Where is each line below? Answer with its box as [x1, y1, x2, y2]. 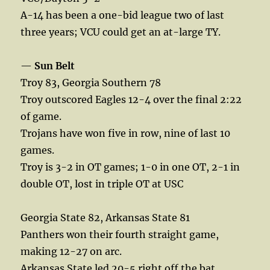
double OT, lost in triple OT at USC [20, 177, 184, 190]
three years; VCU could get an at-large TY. [20, 25, 221, 38]
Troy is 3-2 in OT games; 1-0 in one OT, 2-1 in [20, 160, 240, 173]
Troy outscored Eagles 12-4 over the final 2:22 [20, 93, 242, 105]
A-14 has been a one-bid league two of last [20, 8, 225, 21]
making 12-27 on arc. [20, 245, 122, 257]
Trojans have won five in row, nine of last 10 [20, 127, 231, 139]
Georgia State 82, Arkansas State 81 [20, 211, 190, 224]
